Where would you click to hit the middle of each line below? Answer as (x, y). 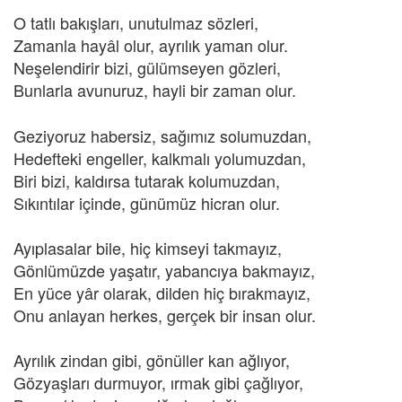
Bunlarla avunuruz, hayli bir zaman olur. (155, 90)
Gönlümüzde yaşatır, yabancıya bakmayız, (164, 270)
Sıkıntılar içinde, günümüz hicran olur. (147, 203)
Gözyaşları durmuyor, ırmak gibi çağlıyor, (158, 382)
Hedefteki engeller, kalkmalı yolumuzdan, (160, 158)
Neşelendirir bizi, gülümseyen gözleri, (147, 67)
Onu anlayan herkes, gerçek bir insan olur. (165, 315)
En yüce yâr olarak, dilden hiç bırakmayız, (162, 293)
